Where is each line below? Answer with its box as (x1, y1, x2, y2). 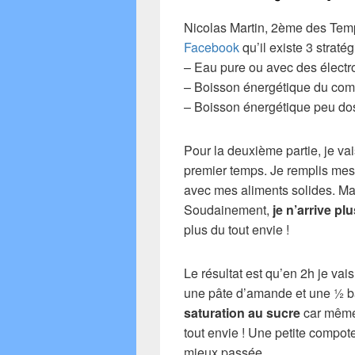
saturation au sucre (184, 303, 300, 322)
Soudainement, (184, 200, 273, 219)
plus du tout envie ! (184, 220, 289, 239)
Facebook (184, 38, 239, 56)
